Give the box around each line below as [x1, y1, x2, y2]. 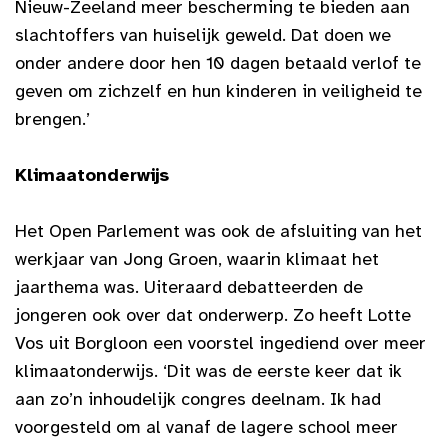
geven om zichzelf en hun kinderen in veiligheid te [15, 79, 422, 102]
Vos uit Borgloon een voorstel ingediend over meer [15, 331, 426, 354]
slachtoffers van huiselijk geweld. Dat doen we [15, 23, 391, 46]
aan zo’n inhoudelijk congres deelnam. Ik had [15, 387, 381, 410]
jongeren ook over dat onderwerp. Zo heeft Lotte [15, 303, 411, 326]
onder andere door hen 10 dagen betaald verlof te [15, 51, 421, 74]
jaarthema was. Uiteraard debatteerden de [15, 275, 363, 298]
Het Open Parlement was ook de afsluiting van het [15, 219, 422, 242]
